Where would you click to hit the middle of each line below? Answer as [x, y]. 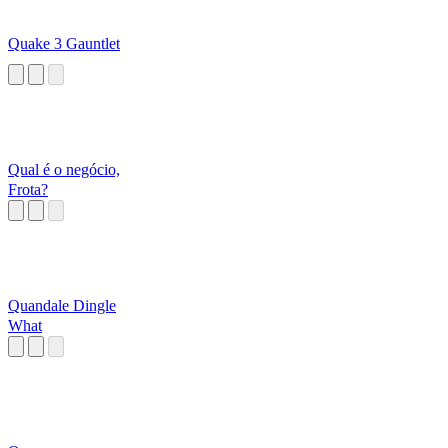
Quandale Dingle [62, 306]
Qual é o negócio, [64, 170]
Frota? [28, 190]
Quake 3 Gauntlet [64, 44]
